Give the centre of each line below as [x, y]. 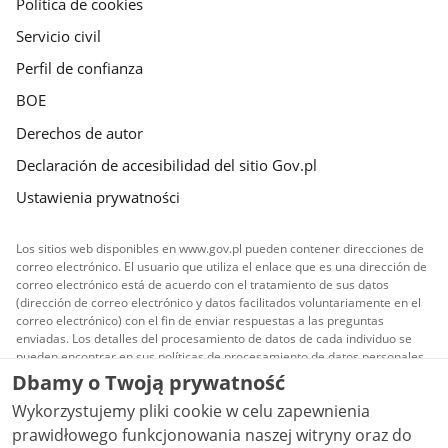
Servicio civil [59, 35]
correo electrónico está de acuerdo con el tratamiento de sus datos [203, 285]
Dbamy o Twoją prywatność [148, 382]
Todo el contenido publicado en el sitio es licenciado [272, 395]
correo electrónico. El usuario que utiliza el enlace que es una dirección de [222, 267]
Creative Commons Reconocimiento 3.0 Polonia [260, 410]
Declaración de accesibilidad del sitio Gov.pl [167, 164]
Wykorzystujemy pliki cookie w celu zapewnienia [191, 411]
